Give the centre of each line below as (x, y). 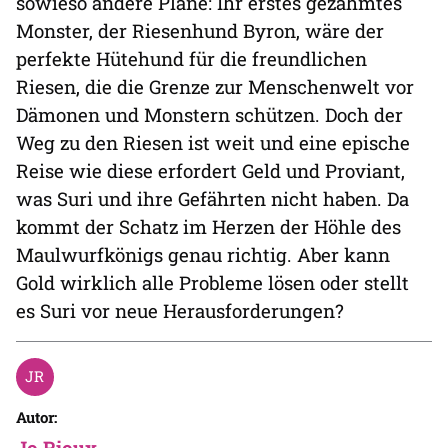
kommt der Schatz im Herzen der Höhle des (208, 227)
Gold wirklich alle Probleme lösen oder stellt (212, 283)
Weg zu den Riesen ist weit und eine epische (213, 143)
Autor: (36, 417)
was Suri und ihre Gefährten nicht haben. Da (212, 199)
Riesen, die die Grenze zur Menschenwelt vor (215, 87)
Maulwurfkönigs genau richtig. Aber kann (203, 255)
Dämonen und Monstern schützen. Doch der (209, 115)
